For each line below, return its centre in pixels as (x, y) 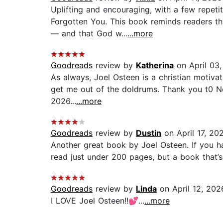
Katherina (155, 65)
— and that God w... (89, 34)
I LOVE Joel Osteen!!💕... (98, 201)
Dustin (149, 133)
